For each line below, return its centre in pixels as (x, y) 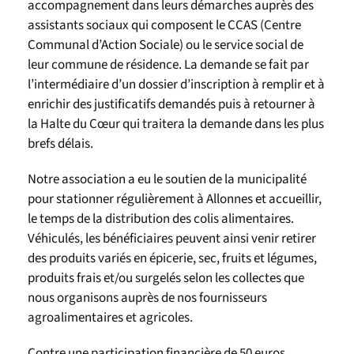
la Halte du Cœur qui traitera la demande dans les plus (176, 124)
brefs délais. (60, 144)
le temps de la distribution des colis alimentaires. (161, 219)
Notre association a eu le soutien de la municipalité (167, 179)
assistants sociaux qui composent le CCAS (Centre (164, 25)
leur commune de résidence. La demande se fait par (168, 65)
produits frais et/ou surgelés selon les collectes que (166, 278)
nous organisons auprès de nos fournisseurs (147, 298)
